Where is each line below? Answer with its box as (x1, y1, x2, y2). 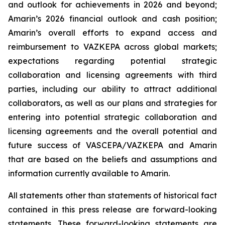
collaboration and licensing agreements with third (8, 70, 217, 80)
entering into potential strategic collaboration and (8, 112, 217, 123)
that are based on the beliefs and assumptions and (8, 154, 217, 165)
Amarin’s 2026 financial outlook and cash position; (8, 14, 217, 24)
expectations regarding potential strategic (8, 56, 217, 66)
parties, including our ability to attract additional (8, 84, 217, 94)
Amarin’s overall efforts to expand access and (8, 28, 217, 38)
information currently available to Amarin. (8, 168, 170, 179)
